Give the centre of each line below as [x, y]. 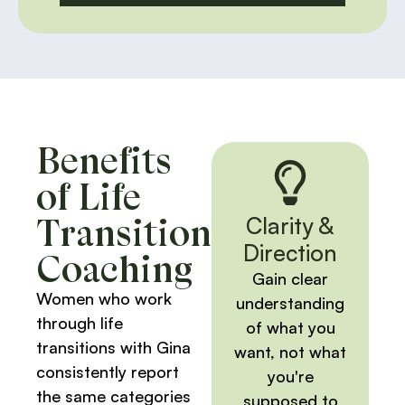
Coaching [114, 269]
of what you [290, 328]
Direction [290, 253]
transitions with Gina [113, 348]
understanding [290, 303]
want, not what [290, 352]
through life [80, 323]
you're [290, 377]
